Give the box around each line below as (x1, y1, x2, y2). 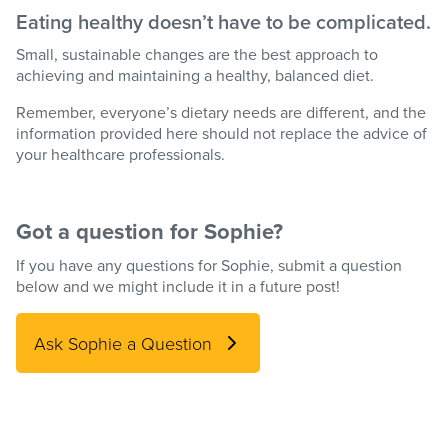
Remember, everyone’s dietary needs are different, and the (16, 101, 426, 124)
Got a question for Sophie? (16, 215, 283, 248)
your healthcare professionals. (16, 143, 225, 166)
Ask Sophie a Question (34, 331, 212, 356)
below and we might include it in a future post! (16, 275, 340, 298)
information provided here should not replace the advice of (16, 122, 427, 145)
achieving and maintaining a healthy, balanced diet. (16, 64, 374, 87)
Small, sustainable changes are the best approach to (16, 43, 378, 66)
